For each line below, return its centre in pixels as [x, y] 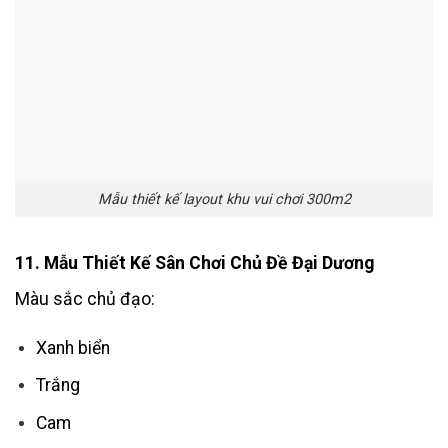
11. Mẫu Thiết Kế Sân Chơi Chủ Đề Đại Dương [194, 263]
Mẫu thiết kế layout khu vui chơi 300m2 [224, 200]
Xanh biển [72, 347]
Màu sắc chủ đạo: [85, 299]
